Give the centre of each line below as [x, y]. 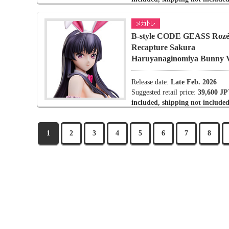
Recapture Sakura [163, 47]
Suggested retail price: [165, 92]
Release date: [151, 82]
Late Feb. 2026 [194, 82]
